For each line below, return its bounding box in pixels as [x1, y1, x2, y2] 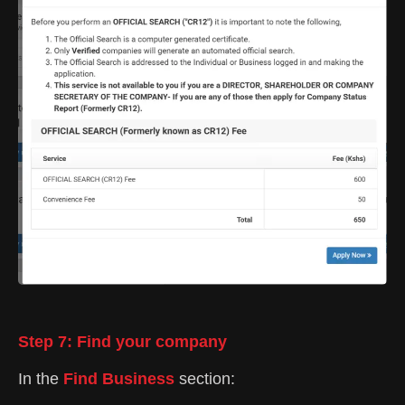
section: [174, 370, 235, 389]
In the [18, 370, 63, 389]
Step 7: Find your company [18, 332, 227, 351]
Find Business [63, 370, 174, 389]
